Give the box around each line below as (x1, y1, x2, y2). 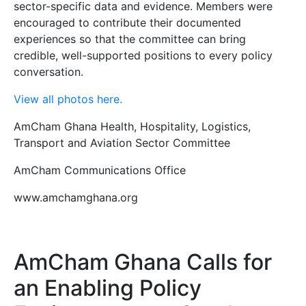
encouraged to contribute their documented (14, 16, 241, 30)
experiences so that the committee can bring (14, 32, 246, 46)
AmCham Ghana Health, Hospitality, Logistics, (14, 120, 251, 134)
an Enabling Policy (14, 275, 201, 302)
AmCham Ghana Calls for (14, 249, 272, 276)
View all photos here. (14, 92, 122, 107)
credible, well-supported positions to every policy (14, 48, 273, 63)
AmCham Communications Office (14, 163, 186, 178)
